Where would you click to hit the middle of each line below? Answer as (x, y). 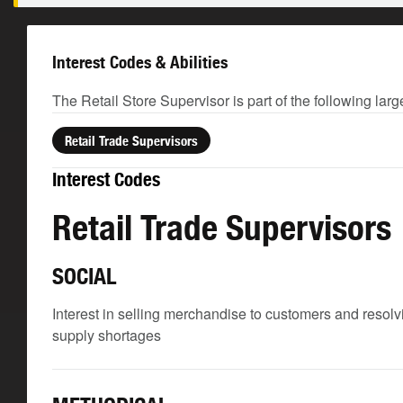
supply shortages (107, 335)
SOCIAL (85, 276)
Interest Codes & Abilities (140, 62)
